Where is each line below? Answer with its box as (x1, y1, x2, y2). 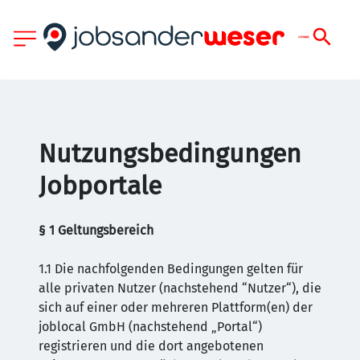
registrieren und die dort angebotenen (39, 338, 264, 354)
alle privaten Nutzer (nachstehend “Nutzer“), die (39, 280, 321, 296)
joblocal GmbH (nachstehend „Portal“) (39, 319, 262, 334)
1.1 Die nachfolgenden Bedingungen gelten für (39, 261, 303, 276)
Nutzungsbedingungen (39, 138, 301, 169)
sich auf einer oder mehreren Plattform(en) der (39, 300, 313, 315)
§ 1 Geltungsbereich (39, 223, 153, 238)
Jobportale (39, 170, 162, 201)
